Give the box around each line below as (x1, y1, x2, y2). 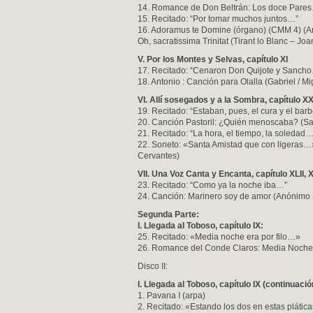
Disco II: (138, 261, 168, 271)
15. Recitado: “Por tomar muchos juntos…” (138, 14, 298, 24)
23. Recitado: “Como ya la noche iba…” (138, 180, 287, 190)
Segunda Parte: (138, 210, 199, 219)
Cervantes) (138, 151, 180, 161)
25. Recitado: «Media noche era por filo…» (138, 232, 300, 242)
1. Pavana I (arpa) (138, 291, 205, 300)
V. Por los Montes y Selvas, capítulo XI (138, 54, 288, 64)
